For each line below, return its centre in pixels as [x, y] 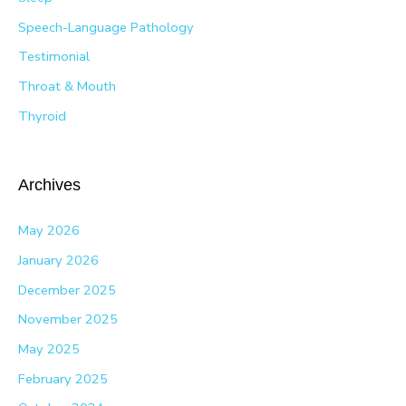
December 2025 [67, 290]
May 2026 [49, 231]
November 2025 [68, 319]
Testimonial [54, 57]
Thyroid [42, 116]
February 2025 [63, 378]
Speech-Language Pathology [106, 27]
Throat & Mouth [67, 87]
